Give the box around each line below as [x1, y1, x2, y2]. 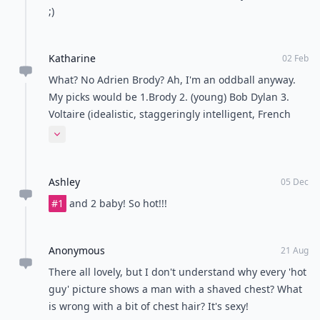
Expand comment [51, 133, 134, 147]
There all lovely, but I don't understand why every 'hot [49, 264, 306, 279]
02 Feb [282, 51, 309, 64]
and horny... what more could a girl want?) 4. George [49, 124, 300, 138]
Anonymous [49, 243, 105, 257]
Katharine [49, 51, 96, 65]
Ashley [49, 174, 80, 189]
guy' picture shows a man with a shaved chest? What [49, 281, 302, 296]
